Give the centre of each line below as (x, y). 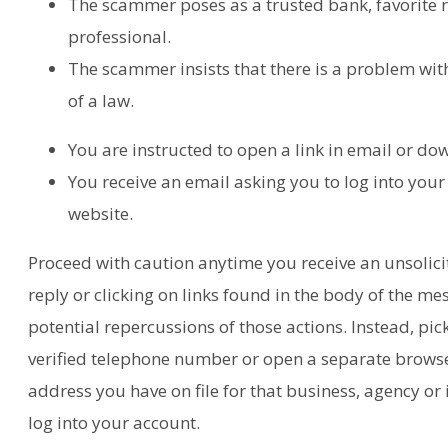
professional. (120, 36)
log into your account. (114, 422)
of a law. (101, 100)
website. (101, 213)
